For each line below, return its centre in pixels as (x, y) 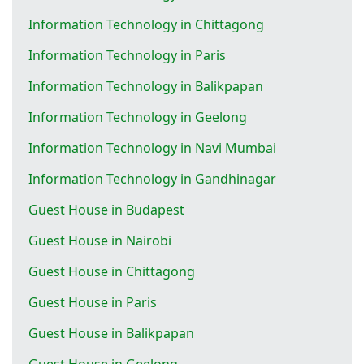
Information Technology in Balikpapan (146, 86)
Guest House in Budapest (106, 209)
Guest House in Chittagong (112, 271)
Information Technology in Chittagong (146, 24)
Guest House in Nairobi (100, 240)
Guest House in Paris (93, 302)
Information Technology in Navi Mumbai (152, 147)
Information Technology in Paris (127, 55)
